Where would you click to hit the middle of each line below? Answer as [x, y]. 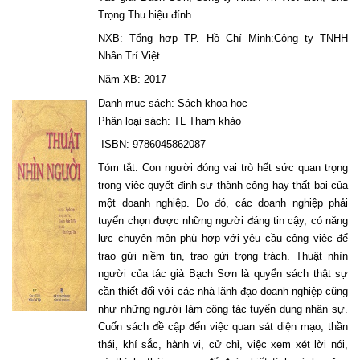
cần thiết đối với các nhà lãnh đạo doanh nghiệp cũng [223, 291]
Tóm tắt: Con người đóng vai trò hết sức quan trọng [223, 167]
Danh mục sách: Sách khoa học [173, 103]
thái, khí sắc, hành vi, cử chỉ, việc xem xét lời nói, [223, 344]
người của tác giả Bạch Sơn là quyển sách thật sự [223, 273]
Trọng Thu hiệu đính [145, 14]
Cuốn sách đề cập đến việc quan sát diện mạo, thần [223, 326]
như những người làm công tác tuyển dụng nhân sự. [223, 309]
